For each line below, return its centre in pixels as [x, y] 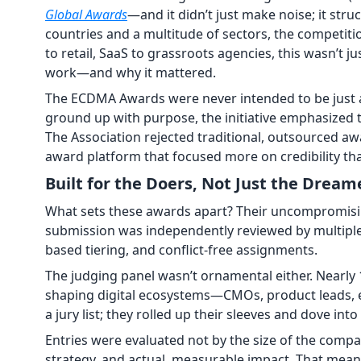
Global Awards [86, 14]
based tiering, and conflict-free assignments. [181, 249]
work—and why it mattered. [131, 72]
